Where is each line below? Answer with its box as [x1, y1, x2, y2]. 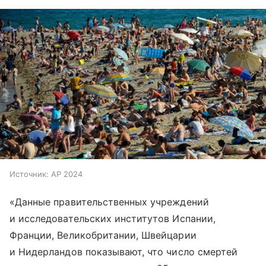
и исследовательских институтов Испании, [9, 213, 216, 225]
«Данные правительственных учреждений [9, 196, 209, 208]
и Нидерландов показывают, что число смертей [9, 246, 238, 258]
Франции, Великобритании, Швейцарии [9, 229, 197, 242]
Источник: [9, 169, 49, 179]
